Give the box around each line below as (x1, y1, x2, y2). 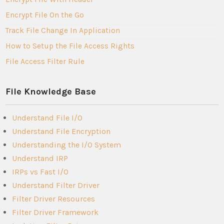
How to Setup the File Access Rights (5, 41, 135, 50)
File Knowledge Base (5, 85, 96, 97)
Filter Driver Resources (12, 193, 95, 203)
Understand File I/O (12, 112, 83, 122)
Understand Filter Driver (12, 180, 100, 190)
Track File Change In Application (5, 25, 120, 35)
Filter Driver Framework (12, 207, 99, 217)
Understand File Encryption (12, 126, 111, 136)
